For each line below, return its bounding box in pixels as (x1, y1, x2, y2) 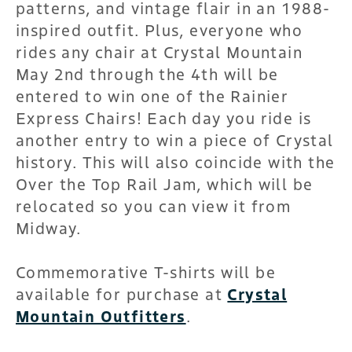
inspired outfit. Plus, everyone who (16, 17, 302, 41)
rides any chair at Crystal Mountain (16, 39, 302, 63)
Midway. (16, 215, 82, 239)
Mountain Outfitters (16, 303, 186, 327)
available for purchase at (16, 281, 228, 305)
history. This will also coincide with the (16, 149, 335, 173)
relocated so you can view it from (16, 193, 291, 217)
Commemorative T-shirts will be (16, 259, 276, 283)
